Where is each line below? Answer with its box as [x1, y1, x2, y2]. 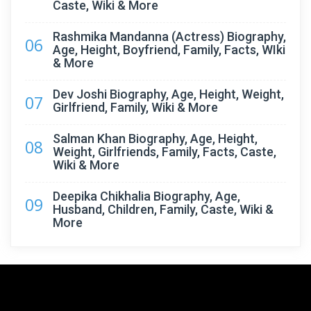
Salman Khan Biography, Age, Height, [53, 131, 258, 146]
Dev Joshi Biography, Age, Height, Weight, [53, 87, 284, 101]
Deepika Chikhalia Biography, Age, [53, 189, 240, 203]
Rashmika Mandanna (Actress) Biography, [53, 29, 286, 44]
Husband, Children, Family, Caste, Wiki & [53, 202, 274, 217]
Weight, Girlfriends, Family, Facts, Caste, [53, 144, 276, 159]
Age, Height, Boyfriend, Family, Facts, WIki [53, 42, 285, 57]
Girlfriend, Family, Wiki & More [53, 100, 218, 115]
